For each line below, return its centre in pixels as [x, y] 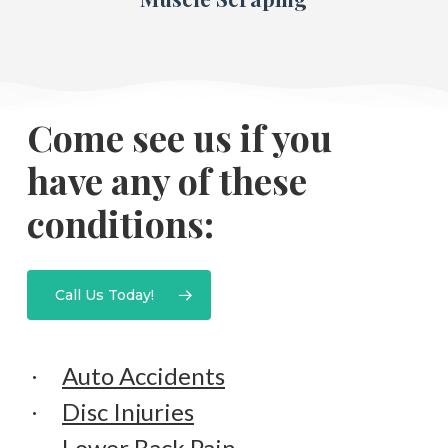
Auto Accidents [143, 375]
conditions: [120, 223]
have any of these [166, 180]
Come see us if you [179, 137]
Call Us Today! [104, 295]
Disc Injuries [127, 411]
